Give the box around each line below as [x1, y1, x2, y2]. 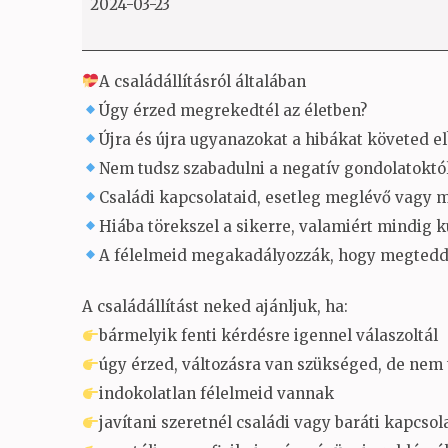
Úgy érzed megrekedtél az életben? [99, 100, 368, 120]
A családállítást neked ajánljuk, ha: [82, 297, 348, 316]
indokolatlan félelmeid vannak [99, 384, 335, 403]
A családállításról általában [99, 71, 307, 91]
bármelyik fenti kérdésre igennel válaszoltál [99, 326, 439, 345]
